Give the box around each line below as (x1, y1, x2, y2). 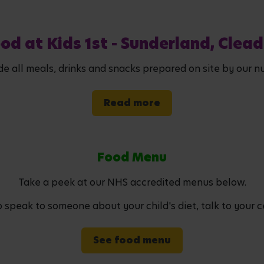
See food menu (93, 233, 171, 247)
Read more (104, 95, 160, 110)
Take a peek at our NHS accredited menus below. (18, 175, 246, 189)
